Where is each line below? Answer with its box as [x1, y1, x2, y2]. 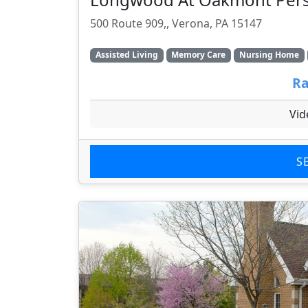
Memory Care [171, 49, 226, 61]
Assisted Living [95, 49, 158, 61]
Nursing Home [239, 49, 299, 61]
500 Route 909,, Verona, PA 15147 [90, 16, 262, 32]
